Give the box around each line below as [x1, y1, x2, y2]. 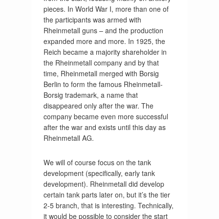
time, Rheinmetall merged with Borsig [43, 68, 159, 79]
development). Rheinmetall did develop [43, 179, 164, 189]
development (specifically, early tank [43, 168, 155, 178]
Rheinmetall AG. [43, 133, 94, 143]
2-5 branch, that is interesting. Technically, [43, 200, 174, 211]
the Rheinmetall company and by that [43, 58, 159, 68]
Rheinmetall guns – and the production [43, 25, 163, 36]
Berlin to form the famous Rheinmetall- [43, 79, 163, 89]
